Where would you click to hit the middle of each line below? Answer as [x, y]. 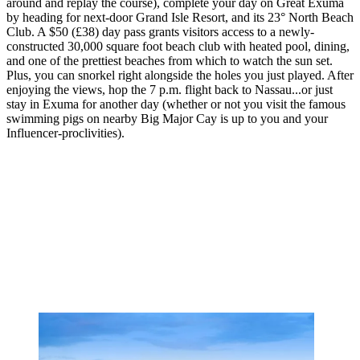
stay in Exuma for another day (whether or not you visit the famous [176, 104]
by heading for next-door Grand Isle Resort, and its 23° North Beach [180, 17]
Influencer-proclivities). [65, 133]
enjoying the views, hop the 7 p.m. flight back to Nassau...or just [170, 89]
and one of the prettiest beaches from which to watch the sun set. [170, 60]
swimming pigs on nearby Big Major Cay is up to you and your [167, 118]
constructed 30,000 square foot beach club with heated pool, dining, [178, 46]
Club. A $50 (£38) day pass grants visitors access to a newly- [160, 31]
